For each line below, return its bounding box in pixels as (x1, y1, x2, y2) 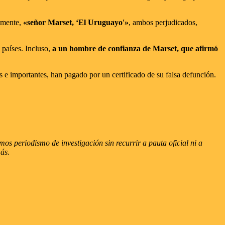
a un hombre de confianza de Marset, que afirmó (52, 44, 218, 53)
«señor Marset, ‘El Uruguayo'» (23, 18, 129, 27)
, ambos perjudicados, (129, 18, 197, 27)
